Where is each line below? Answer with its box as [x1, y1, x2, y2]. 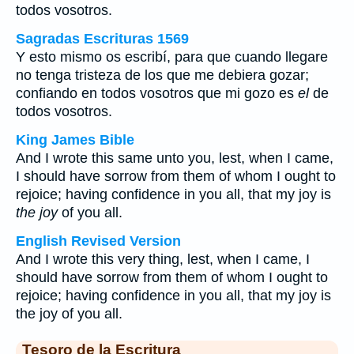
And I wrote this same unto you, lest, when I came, [16, 150, 333, 166]
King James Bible [16, 132, 134, 148]
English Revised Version [16, 233, 181, 249]
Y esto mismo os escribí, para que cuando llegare [16, 49, 328, 65]
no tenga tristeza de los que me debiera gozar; [16, 67, 309, 83]
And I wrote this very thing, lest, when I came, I [16, 251, 310, 267]
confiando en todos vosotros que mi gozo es [16, 85, 298, 101]
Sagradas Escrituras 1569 [16, 31, 189, 47]
